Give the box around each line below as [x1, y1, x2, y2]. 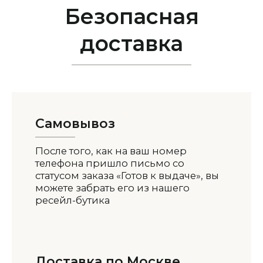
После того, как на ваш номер [35, 144, 187, 157]
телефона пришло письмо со [35, 157, 184, 169]
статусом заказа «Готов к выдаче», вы [35, 169, 219, 181]
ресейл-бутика [35, 194, 110, 206]
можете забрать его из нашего [35, 181, 190, 194]
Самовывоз [35, 115, 115, 131]
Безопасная [64, 3, 199, 29]
